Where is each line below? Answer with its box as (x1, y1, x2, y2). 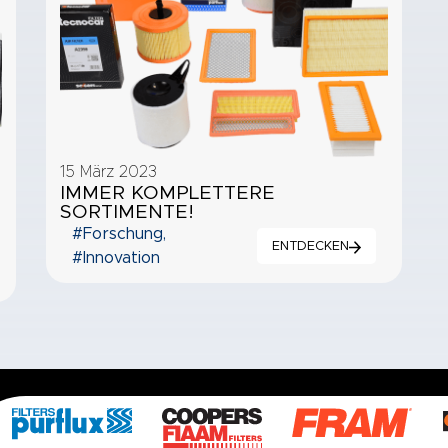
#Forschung (71, 225, 163, 242)
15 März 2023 (60, 163, 158, 180)
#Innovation (71, 249, 160, 266)
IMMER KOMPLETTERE (60, 183, 276, 203)
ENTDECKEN (271, 239, 349, 253)
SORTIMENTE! (60, 202, 195, 222)
